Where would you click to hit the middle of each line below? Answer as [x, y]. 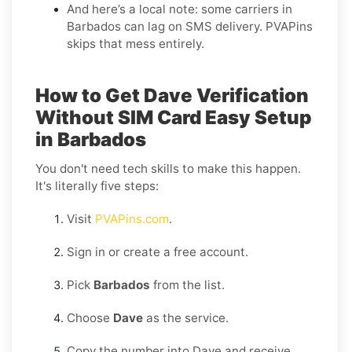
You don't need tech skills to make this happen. [168, 168]
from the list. [187, 284]
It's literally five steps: [97, 185]
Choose [90, 317]
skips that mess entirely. [136, 43]
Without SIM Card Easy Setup [174, 117]
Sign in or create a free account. [158, 251]
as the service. [186, 317]
